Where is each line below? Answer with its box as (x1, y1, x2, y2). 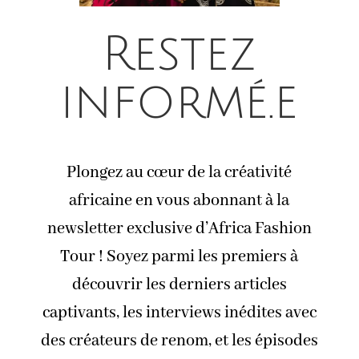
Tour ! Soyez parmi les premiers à (60, 246, 299, 267)
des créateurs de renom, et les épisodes (40, 330, 318, 351)
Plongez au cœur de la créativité (67, 162, 292, 183)
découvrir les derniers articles (71, 274, 287, 295)
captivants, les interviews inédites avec (42, 302, 317, 323)
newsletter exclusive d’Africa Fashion (46, 218, 312, 239)
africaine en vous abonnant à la (69, 190, 290, 211)
